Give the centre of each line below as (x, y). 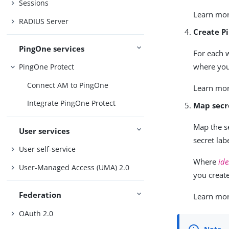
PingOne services (52, 48)
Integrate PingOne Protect (72, 103)
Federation (40, 195)
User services (44, 131)
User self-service (48, 149)
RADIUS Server (44, 21)
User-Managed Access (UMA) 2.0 (74, 167)
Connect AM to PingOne (68, 85)
